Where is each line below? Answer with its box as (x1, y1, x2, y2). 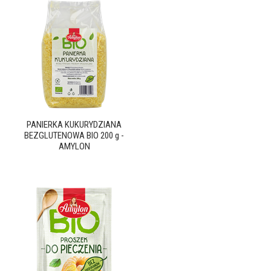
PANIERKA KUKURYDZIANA (27, 119, 122, 130)
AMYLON (58, 141, 90, 152)
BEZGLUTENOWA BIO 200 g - (24, 130, 124, 141)
